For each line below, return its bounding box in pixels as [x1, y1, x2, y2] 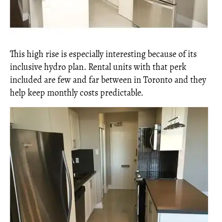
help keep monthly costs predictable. [10, 86, 143, 99]
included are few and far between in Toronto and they [10, 73, 206, 86]
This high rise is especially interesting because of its [10, 48, 197, 60]
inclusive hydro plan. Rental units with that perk [10, 60, 186, 73]
